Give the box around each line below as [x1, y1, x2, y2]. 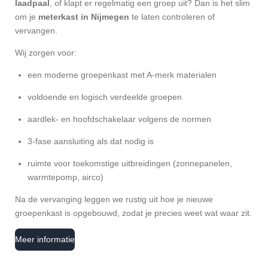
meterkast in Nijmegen [38, 12, 129, 22]
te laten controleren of [129, 12, 215, 22]
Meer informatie [15, 234, 75, 245]
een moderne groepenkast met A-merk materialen [28, 70, 217, 80]
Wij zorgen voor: [15, 48, 77, 57]
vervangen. [15, 26, 57, 35]
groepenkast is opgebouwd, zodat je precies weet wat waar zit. [15, 208, 252, 218]
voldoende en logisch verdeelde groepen [28, 92, 182, 102]
